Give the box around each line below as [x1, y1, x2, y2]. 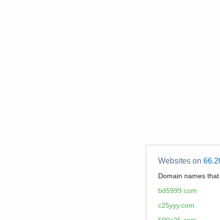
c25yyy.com [158, 201, 194, 209]
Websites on [158, 157, 203, 165]
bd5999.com [158, 187, 197, 194]
